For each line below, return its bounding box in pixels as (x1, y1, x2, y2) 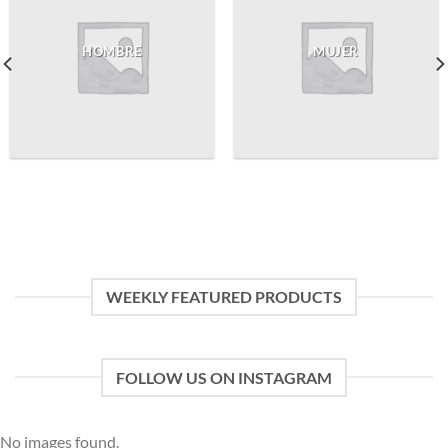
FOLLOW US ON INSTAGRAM (116, 367, 332, 387)
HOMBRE (82, 43, 142, 60)
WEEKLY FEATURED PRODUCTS (106, 287, 342, 307)
